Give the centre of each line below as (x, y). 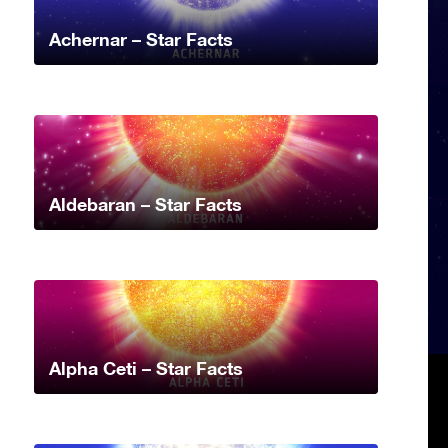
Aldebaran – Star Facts (145, 203)
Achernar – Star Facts (141, 38)
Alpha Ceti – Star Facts (146, 368)
